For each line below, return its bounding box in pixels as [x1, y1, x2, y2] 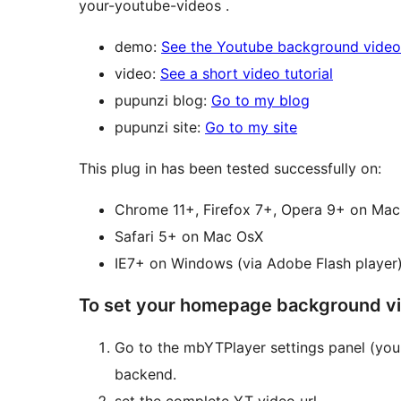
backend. [115, 365, 176, 384]
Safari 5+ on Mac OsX [182, 227, 263, 246]
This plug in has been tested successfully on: [79, 159, 381, 178]
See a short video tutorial [160, 64, 333, 83]
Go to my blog [211, 91, 310, 110]
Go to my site [205, 118, 297, 137]
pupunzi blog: [115, 91, 211, 110]
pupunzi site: [115, 118, 205, 137]
